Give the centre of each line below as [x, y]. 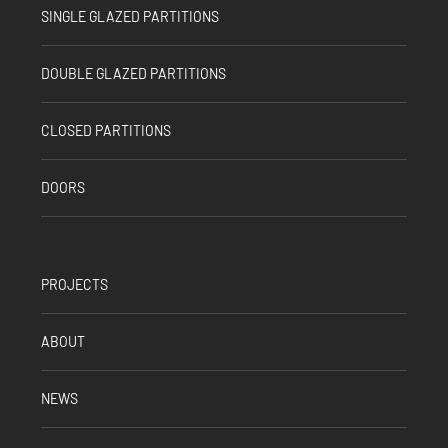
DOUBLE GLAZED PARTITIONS [133, 73]
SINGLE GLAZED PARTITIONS [130, 16]
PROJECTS [74, 284]
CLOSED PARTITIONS [106, 130]
